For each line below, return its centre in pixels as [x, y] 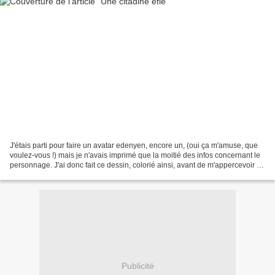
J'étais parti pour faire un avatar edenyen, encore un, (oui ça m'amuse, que [134, 145]
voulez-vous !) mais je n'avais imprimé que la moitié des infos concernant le [135, 155]
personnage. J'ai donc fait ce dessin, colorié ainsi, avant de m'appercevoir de [137, 165]
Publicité [137, 266]
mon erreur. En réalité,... [49, 175]
